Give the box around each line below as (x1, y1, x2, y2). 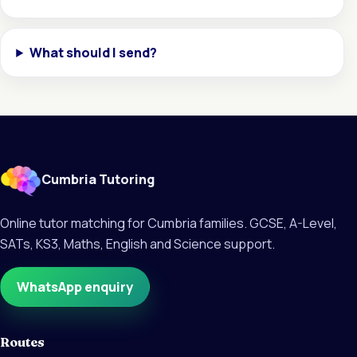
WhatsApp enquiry (17, 277, 133, 296)
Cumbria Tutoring (41, 171, 155, 189)
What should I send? (29, 43, 158, 61)
